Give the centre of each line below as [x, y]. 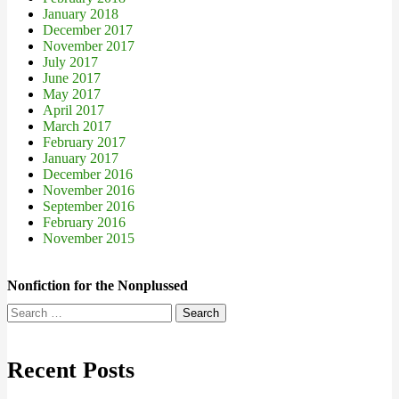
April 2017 [73, 110]
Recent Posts [71, 370]
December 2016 [88, 174]
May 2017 [72, 94]
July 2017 [70, 62]
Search [25, 310]
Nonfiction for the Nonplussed [98, 285]
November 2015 [89, 238]
